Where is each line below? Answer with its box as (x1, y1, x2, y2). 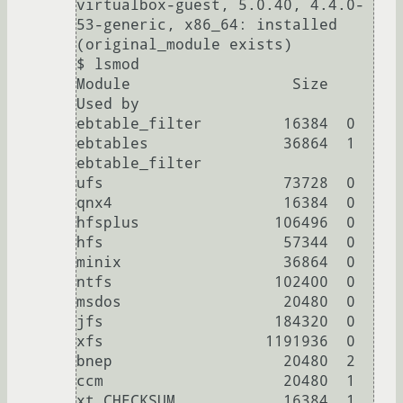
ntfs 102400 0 (76, 273, 355, 291)
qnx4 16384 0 (76, 194, 355, 212)
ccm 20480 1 (76, 372, 355, 390)
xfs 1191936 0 (76, 333, 355, 351)
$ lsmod (76, 56, 139, 74)
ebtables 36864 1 (76, 135, 355, 153)
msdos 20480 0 (76, 293, 355, 311)
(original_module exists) (76, 36, 292, 54)
